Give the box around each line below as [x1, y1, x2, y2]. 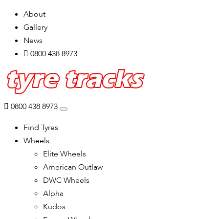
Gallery [23, 22, 47, 33]
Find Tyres [23, 122, 58, 133]
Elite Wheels [43, 149, 86, 159]
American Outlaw [43, 162, 103, 173]
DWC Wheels [43, 175, 89, 186]
